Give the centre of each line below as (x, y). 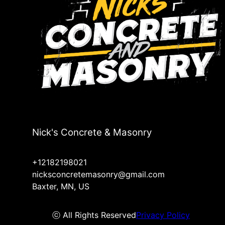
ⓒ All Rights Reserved (94, 215)
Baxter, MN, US (61, 187)
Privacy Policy (163, 215)
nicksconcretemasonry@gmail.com (98, 175)
